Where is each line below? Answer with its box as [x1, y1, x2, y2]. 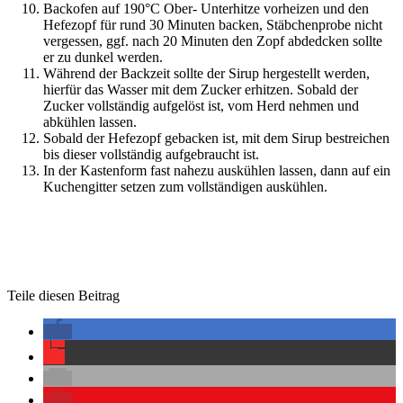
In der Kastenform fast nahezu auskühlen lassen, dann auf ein [43, 162, 390, 178]
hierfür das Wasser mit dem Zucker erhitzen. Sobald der [43, 81, 358, 97]
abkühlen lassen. [43, 113, 137, 130]
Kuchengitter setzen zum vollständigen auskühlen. [43, 178, 327, 194]
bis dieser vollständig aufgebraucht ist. [43, 146, 259, 162]
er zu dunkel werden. [43, 49, 163, 65]
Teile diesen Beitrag [7, 287, 120, 303]
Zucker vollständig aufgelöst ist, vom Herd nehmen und [43, 97, 359, 113]
